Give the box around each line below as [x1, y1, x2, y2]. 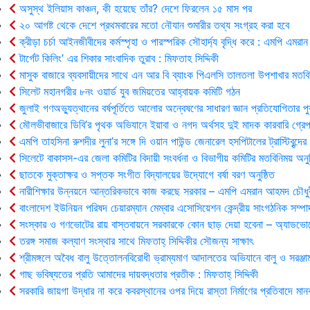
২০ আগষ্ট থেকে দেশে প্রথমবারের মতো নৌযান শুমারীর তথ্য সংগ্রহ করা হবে [16, 18, 289, 32]
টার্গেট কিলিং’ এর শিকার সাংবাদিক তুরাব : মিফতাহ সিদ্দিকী [16, 51, 219, 65]
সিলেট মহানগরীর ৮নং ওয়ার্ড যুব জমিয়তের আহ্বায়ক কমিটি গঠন [16, 84, 240, 98]
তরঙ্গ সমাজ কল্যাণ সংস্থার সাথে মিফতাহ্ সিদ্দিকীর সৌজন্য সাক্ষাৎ [16, 234, 253, 248]
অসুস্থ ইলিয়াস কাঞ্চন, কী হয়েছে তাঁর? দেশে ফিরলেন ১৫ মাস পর [16, 1, 252, 15]
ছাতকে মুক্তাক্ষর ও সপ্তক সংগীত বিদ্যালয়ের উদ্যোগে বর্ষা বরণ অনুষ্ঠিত [16, 167, 275, 181]
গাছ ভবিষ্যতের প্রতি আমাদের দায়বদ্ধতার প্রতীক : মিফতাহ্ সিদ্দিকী [16, 267, 258, 281]
